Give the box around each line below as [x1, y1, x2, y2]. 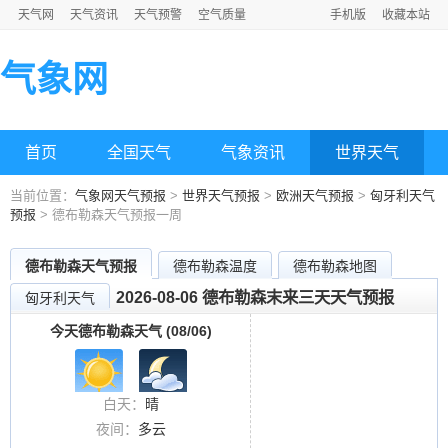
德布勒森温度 [173, 258, 257, 274]
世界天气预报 [182, 188, 260, 203]
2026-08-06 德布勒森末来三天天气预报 [116, 288, 394, 306]
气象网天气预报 [75, 188, 166, 203]
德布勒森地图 [293, 258, 377, 274]
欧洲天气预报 [276, 188, 354, 203]
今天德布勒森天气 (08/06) [49, 323, 212, 339]
